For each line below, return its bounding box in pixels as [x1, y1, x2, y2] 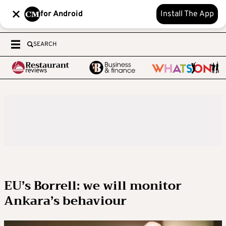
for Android [40, 9, 83, 19]
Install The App [160, 9, 214, 19]
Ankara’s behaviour [4, 190, 127, 211]
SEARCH [33, 40, 56, 48]
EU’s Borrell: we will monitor [4, 175, 182, 196]
